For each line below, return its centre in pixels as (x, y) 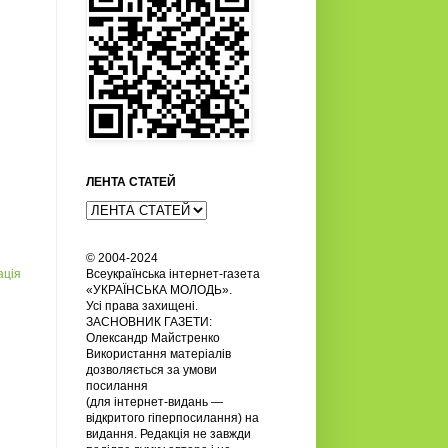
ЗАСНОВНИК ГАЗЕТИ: (149, 321)
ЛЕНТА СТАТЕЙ (131, 181)
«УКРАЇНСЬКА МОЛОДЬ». (159, 289)
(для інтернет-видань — (154, 401)
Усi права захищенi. (142, 305)
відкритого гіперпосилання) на (172, 417)
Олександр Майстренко (153, 337)
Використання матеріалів (158, 353)
